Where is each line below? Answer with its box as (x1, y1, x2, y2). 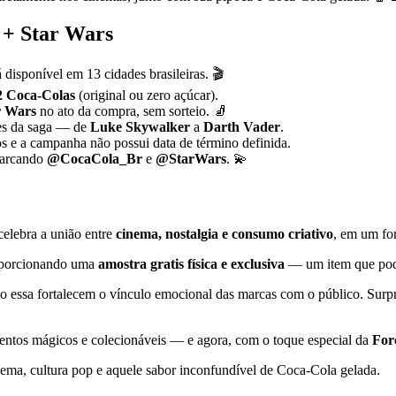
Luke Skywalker (90, 119, 190, 135)
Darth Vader (203, 119, 280, 135)
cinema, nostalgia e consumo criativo (116, 226, 333, 242)
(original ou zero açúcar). (75, 88, 218, 103)
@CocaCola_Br (47, 151, 142, 167)
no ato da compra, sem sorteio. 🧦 (36, 103, 227, 119)
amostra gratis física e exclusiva (98, 256, 285, 272)
